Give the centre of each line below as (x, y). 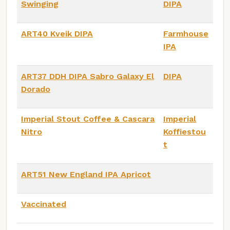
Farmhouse (186, 33)
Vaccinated (44, 204)
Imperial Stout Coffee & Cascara (88, 119)
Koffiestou (185, 131)
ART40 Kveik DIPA (57, 33)
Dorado (36, 89)
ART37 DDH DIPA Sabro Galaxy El (88, 76)
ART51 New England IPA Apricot (86, 174)
